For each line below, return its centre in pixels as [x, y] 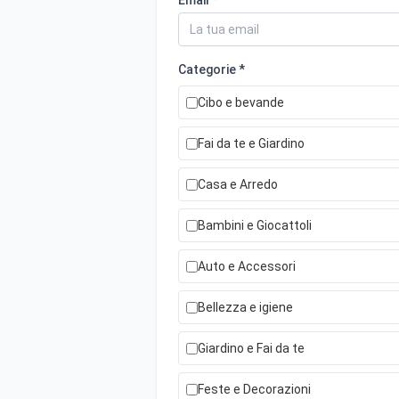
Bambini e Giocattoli [255, 225]
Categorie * [212, 69]
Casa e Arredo [238, 184]
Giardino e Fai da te [251, 348]
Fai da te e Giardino [251, 143]
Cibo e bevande [241, 102]
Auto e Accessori [247, 266]
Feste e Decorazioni [254, 389]
